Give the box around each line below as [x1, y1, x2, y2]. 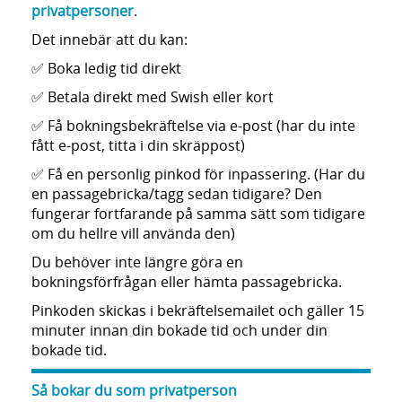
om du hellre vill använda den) [31, 223, 239, 243]
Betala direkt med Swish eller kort [44, 87, 274, 107]
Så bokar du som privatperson [31, 380, 237, 400]
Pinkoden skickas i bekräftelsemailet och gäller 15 [31, 301, 364, 320]
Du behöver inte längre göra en [31, 252, 243, 272]
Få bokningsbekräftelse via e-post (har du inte [44, 116, 355, 135]
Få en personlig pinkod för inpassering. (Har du [44, 164, 365, 184]
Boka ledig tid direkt [44, 58, 181, 78]
